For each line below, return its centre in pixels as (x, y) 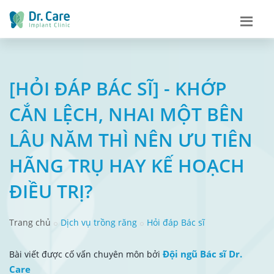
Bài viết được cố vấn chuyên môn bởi (86, 254)
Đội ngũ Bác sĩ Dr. (202, 254)
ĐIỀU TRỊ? (51, 191)
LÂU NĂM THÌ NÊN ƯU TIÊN (131, 139)
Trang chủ (30, 222)
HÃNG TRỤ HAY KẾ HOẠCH (127, 165)
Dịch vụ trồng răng (99, 222)
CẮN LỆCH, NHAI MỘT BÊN (127, 114)
